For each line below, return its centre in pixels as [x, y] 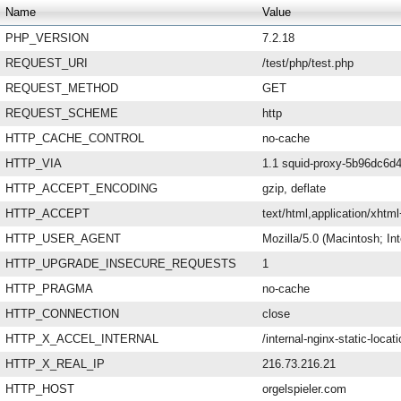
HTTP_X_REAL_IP [55, 364]
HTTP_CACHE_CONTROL [75, 138]
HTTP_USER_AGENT [63, 239]
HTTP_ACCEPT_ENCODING [81, 188]
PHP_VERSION [47, 38]
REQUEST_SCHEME [62, 113]
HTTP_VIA [34, 163]
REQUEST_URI [47, 63]
